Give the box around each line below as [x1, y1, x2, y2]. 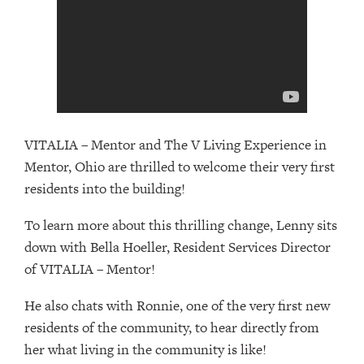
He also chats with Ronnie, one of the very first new [24, 295, 330, 315]
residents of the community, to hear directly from [24, 317, 319, 337]
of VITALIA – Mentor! [24, 258, 155, 279]
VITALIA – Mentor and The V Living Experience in [24, 134, 327, 154]
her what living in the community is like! [24, 339, 266, 359]
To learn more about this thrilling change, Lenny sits [24, 214, 337, 235]
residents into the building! [24, 178, 185, 198]
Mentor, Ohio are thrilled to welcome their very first [24, 156, 335, 176]
